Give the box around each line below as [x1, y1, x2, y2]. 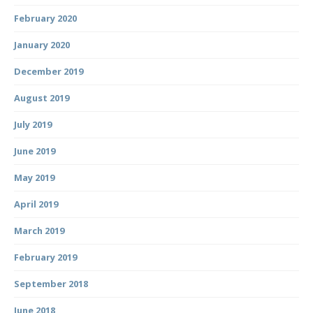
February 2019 [14, 250, 77, 263]
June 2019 [14, 144, 55, 157]
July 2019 [14, 117, 52, 131]
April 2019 [14, 197, 58, 210]
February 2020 [14, 11, 77, 24]
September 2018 [14, 277, 88, 290]
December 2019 [14, 64, 83, 78]
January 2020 [14, 38, 70, 51]
